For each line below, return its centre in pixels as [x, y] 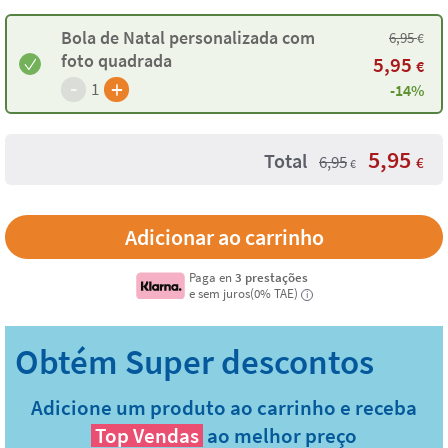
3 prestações [272, 277]
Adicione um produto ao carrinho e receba [224, 408]
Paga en [212, 277]
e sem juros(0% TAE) [244, 293]
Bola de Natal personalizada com [188, 37]
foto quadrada [116, 60]
